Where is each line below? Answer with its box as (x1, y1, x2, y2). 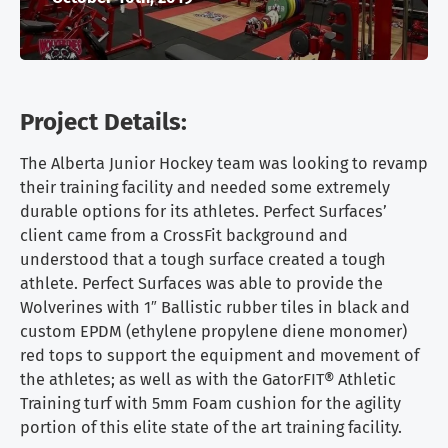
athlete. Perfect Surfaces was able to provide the (20, 274, 383, 294)
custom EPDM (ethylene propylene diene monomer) (20, 322, 407, 342)
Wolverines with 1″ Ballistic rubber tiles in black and (20, 298, 410, 318)
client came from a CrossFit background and (20, 226, 348, 246)
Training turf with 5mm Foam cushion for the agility (20, 394, 401, 414)
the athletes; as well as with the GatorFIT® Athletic (20, 370, 396, 390)
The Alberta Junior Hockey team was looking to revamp (20, 154, 428, 174)
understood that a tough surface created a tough (20, 250, 386, 270)
